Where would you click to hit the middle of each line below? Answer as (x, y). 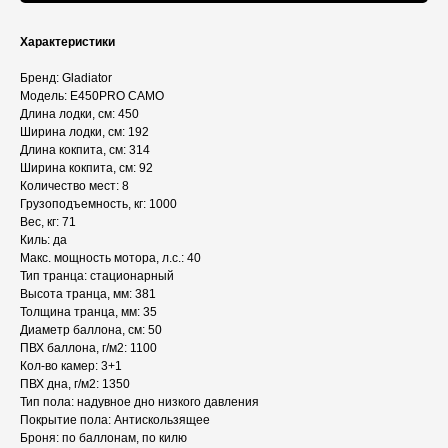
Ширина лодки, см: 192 (84, 132)
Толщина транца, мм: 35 (88, 312)
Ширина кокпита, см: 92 (86, 168)
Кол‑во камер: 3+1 (71, 366)
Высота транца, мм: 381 (88, 294)
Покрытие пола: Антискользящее (115, 420)
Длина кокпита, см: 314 (85, 150)
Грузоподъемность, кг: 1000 (98, 204)
